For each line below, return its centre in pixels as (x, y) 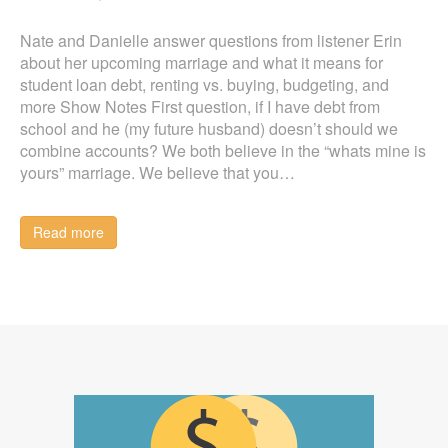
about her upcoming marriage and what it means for (201, 62)
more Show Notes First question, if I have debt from (200, 106)
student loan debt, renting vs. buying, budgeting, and (204, 84)
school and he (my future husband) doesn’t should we (209, 128)
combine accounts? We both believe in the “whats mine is (223, 150)
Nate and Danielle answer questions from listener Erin (211, 40)
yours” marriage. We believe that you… (157, 172)
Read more (68, 232)
